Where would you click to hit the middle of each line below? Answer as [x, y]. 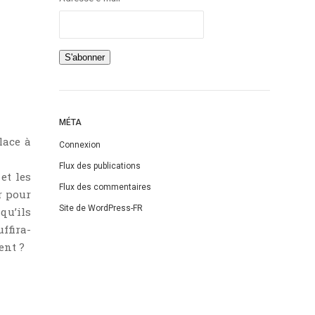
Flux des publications [100, 166]
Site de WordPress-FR [101, 208]
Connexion [80, 145]
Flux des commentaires [105, 187]
